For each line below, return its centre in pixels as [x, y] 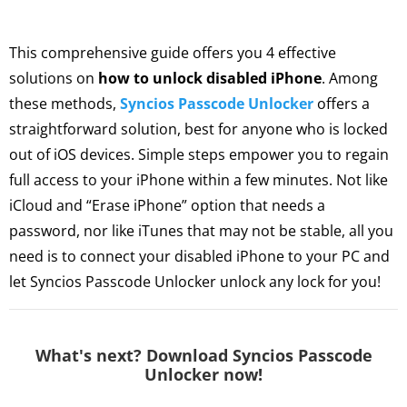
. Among [350, 79]
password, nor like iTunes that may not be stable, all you [201, 231]
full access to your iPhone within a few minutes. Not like [199, 180]
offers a [342, 104]
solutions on [54, 79]
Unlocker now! [203, 375]
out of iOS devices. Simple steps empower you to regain [199, 155]
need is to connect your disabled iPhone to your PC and [199, 257]
